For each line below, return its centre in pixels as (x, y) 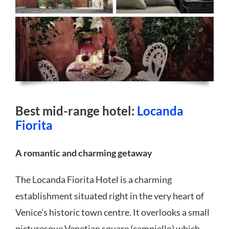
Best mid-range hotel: (76, 110)
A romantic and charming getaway (84, 153)
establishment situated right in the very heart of (109, 196)
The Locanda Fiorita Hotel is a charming (93, 179)
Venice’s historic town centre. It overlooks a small (112, 212)
